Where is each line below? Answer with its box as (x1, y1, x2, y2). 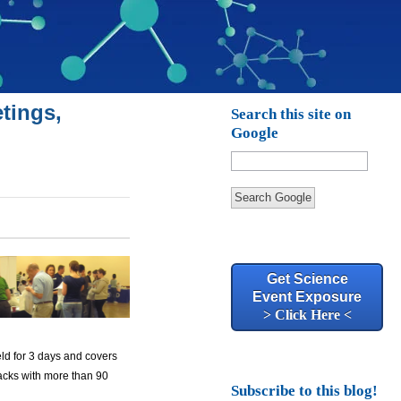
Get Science (266, 271, 348, 286)
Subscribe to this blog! (231, 382, 379, 399)
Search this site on (231, 106, 352, 123)
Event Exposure (252, 289, 363, 304)
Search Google (235, 191, 312, 204)
